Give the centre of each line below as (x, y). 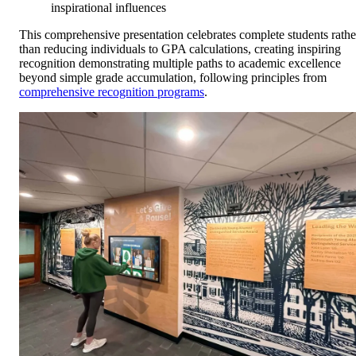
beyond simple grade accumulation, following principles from (173, 77)
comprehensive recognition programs (112, 91)
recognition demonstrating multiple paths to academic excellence (180, 63)
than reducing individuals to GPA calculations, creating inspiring (180, 48)
